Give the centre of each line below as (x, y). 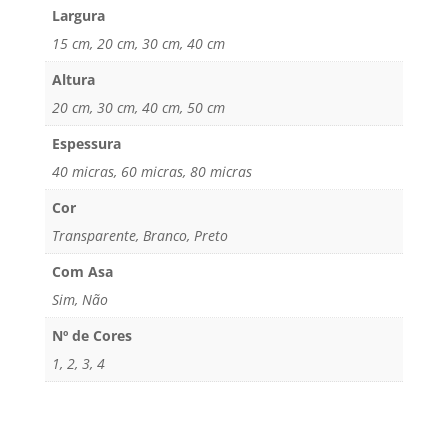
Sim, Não (79, 300)
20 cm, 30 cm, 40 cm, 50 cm (138, 108)
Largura (78, 16)
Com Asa (82, 272)
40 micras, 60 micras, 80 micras (151, 172)
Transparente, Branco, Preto (139, 236)
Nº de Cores (91, 336)
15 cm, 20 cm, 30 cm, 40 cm (138, 44)
